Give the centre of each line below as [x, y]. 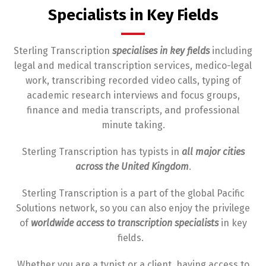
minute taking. [133, 125]
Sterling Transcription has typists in [102, 151]
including [231, 50]
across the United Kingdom [132, 166]
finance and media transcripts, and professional [133, 110]
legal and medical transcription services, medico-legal [133, 65]
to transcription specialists [162, 223]
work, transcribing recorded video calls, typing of [133, 80]
